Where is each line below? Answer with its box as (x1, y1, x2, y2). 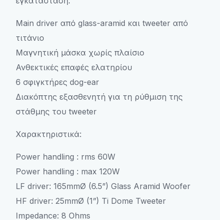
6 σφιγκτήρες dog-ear (16, 77, 99, 87)
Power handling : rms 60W (16, 152, 115, 162)
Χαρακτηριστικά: (16, 129, 82, 139)
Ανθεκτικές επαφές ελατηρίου (16, 62, 132, 72)
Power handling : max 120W (16, 166, 120, 176)
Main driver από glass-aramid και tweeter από (16, 18, 188, 28)
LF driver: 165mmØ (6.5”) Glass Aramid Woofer (16, 181, 191, 191)
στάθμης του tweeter (16, 107, 97, 116)
